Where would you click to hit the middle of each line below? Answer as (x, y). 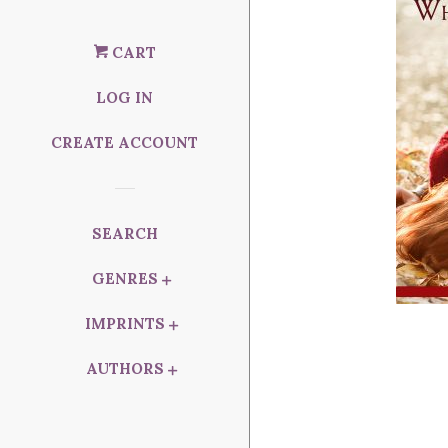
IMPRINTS (124, 323)
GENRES (124, 278)
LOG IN (124, 97)
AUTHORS (124, 368)
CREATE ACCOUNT (124, 142)
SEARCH (124, 233)
